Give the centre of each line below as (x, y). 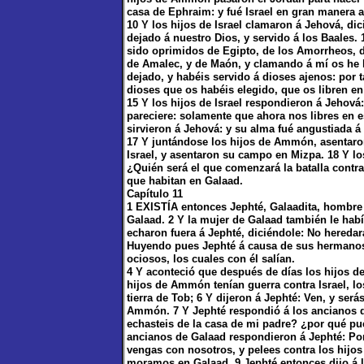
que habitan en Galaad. (185, 181)
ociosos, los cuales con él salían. (211, 259)
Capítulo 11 (155, 194)
